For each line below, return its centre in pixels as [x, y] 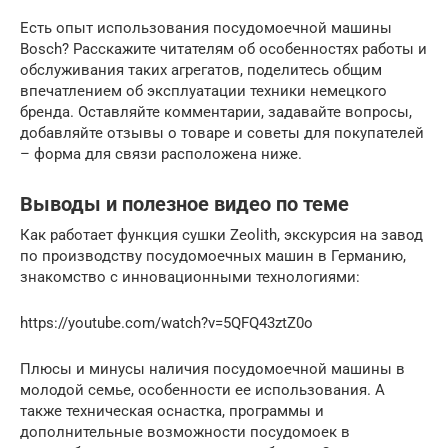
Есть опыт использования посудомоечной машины [206, 27]
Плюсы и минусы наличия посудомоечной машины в [212, 368]
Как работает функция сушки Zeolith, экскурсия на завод [221, 234]
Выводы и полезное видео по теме [184, 204]
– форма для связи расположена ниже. [161, 153]
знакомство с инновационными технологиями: [190, 276]
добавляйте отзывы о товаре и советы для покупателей [222, 132]
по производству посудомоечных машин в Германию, [213, 255]
